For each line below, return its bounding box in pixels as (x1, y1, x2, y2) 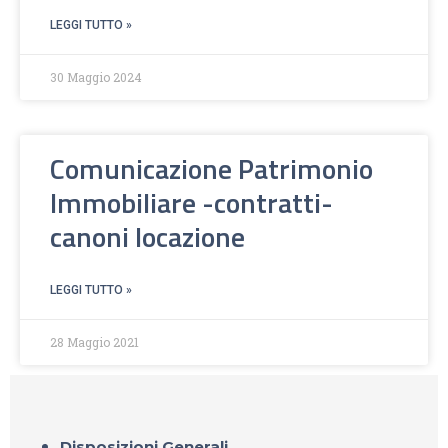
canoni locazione (50, 214, 245, 258)
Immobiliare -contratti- (50, 180, 333, 224)
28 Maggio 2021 (50, 333, 139, 350)
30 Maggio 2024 (50, 68, 142, 85)
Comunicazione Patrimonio (50, 146, 373, 190)
